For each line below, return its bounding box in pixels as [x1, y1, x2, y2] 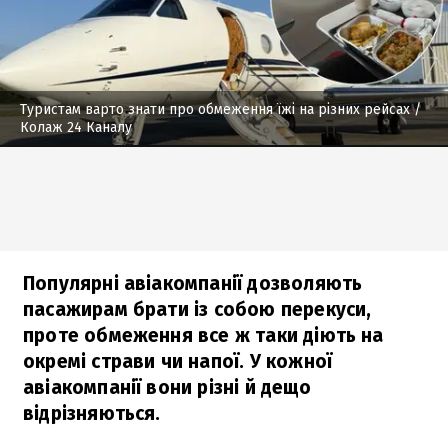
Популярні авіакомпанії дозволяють [23, 271, 363, 295]
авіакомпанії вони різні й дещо [23, 375, 311, 399]
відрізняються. [23, 401, 161, 425]
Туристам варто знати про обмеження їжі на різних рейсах [20, 100, 410, 118]
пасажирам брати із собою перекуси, [23, 297, 372, 321]
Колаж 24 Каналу [20, 118, 132, 136]
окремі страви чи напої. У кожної [23, 349, 333, 373]
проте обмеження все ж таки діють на [23, 323, 384, 347]
